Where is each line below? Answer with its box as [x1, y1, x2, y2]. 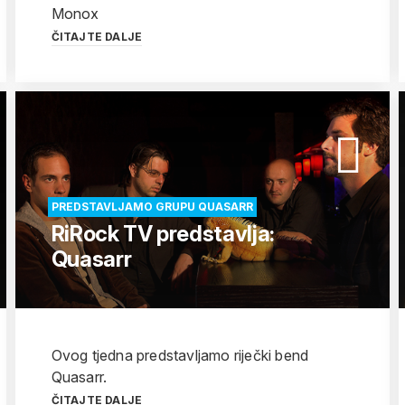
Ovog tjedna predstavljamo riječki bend [51, 346, 309, 364]
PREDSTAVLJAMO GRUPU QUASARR [51, 200, 253, 213]
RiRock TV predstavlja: [51, 221, 275, 247]
